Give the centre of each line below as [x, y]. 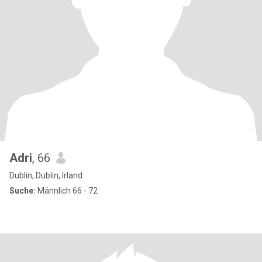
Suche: [23, 191]
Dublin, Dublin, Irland [46, 175]
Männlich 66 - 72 [67, 191]
